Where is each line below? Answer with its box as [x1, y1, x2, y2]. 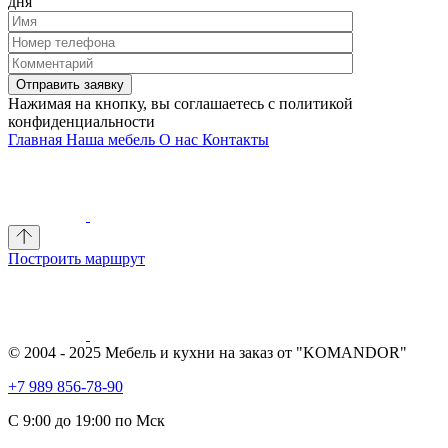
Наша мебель [66, 131, 159, 148]
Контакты [202, 131, 269, 148]
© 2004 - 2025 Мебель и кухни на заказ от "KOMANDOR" [8, 344, 407, 361]
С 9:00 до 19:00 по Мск [8, 412, 165, 429]
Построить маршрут [8, 250, 145, 267]
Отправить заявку [16, 77, 124, 92]
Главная [8, 131, 66, 148]
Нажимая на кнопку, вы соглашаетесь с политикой [8, 95, 353, 112]
